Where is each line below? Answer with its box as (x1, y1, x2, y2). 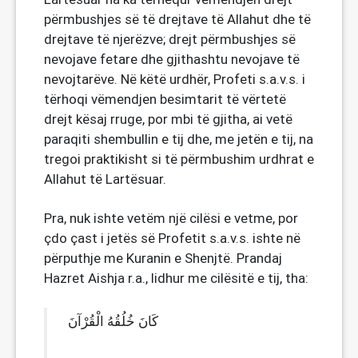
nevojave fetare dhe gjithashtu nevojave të (44, 50, 300, 68)
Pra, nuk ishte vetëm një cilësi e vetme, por (44, 209, 298, 227)
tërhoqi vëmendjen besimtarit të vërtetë (44, 90, 286, 108)
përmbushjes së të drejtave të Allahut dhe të (44, 10, 311, 28)
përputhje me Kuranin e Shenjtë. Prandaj (44, 249, 282, 267)
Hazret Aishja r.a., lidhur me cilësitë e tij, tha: (44, 269, 308, 287)
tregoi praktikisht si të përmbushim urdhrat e (44, 150, 314, 168)
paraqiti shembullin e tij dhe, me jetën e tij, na (44, 130, 313, 148)
